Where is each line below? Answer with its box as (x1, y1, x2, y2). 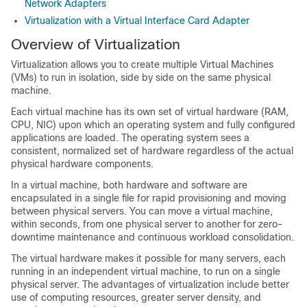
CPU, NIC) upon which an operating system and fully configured (11, 119, 295, 130)
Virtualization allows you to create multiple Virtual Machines (11, 59, 273, 70)
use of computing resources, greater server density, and (11, 292, 261, 303)
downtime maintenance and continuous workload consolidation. (11, 232, 294, 243)
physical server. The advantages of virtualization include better (11, 279, 289, 290)
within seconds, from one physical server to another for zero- (11, 219, 283, 230)
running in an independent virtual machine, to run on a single (11, 266, 280, 277)
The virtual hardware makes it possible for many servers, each (11, 253, 286, 264)
